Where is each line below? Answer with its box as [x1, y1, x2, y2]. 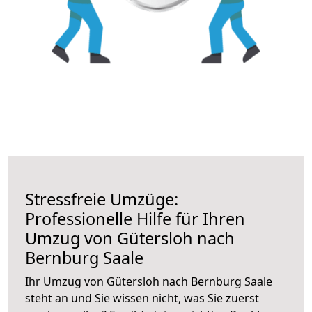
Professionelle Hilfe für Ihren [25, 207, 245, 230]
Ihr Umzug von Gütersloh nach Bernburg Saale [25, 273, 272, 289]
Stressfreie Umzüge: [25, 187, 178, 210]
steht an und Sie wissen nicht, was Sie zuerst [25, 290, 259, 306]
